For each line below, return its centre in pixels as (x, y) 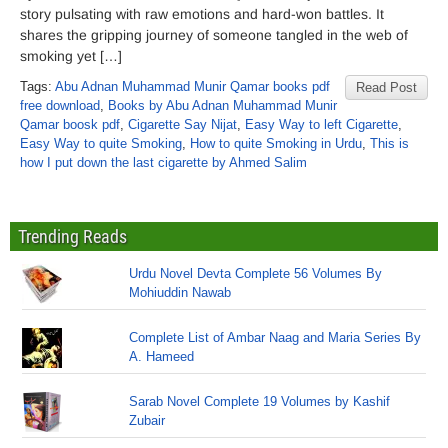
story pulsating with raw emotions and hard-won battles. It (202, 14)
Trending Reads (72, 236)
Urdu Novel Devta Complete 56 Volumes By (256, 273)
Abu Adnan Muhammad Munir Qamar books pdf (192, 86)
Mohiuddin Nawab (180, 292)
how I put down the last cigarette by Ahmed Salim (163, 162)
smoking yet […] (71, 56)
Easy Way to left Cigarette (321, 124)
